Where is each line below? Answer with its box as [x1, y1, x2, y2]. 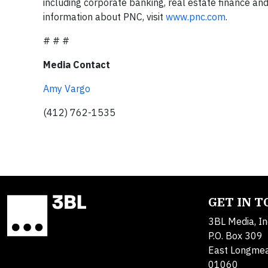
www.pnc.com [166, 11, 226, 23]
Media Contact [43, 59, 110, 71]
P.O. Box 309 [208, 230, 263, 242]
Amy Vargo [43, 83, 90, 95]
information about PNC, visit [43, 11, 166, 23]
